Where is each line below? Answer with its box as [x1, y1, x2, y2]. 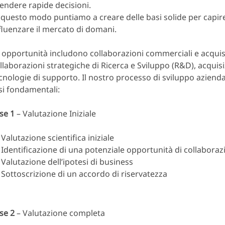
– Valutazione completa [15, 207, 105, 219]
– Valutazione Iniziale [15, 108, 96, 120]
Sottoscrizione [1, 168, 58, 180]
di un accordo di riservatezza [58, 168, 167, 180]
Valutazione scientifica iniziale [1, 132, 114, 144]
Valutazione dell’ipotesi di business [1, 156, 133, 168]
